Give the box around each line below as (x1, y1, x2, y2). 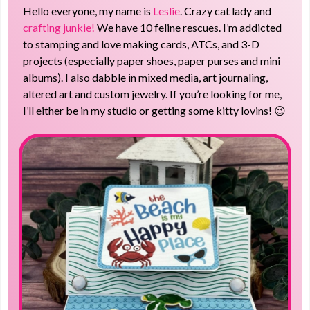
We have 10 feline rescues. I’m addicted (95, 20, 282, 34)
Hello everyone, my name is (23, 3, 154, 17)
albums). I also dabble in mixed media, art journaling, (23, 70, 268, 84)
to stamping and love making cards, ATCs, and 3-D (23, 37, 260, 51)
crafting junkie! (23, 20, 95, 34)
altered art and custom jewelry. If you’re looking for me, (23, 86, 282, 100)
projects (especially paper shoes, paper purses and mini (23, 53, 281, 67)
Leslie (153, 3, 181, 17)
